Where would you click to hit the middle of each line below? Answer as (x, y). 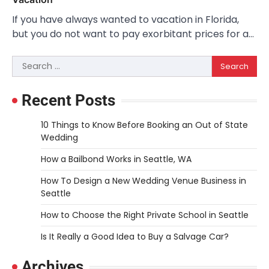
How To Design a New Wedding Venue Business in (144, 181)
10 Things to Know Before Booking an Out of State (144, 125)
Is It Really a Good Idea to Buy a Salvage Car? (135, 237)
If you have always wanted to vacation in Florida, (125, 20)
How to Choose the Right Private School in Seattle (145, 215)
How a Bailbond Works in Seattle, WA (116, 159)
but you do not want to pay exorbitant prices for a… (133, 34)
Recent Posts (68, 101)
